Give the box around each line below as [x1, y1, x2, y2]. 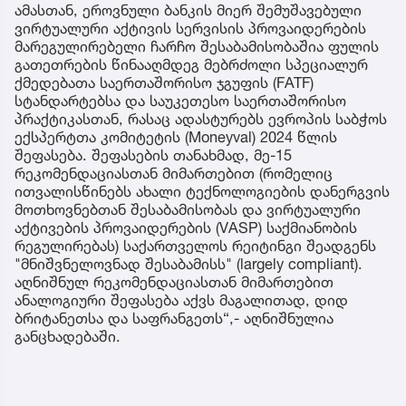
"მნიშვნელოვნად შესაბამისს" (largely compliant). [14, 254, 362, 273]
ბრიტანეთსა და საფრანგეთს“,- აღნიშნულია [14, 308, 333, 327]
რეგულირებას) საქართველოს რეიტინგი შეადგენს [14, 236, 376, 255]
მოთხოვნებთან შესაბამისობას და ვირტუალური [14, 199, 361, 218]
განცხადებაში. [14, 326, 121, 345]
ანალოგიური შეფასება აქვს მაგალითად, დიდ [14, 290, 348, 309]
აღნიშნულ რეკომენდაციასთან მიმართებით [14, 272, 333, 291]
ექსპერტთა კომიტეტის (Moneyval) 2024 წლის [14, 127, 337, 146]
